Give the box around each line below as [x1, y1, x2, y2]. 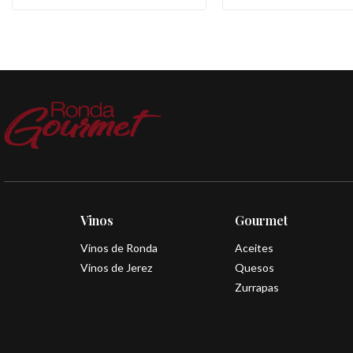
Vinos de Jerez [80, 260, 152, 274]
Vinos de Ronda [80, 240, 158, 255]
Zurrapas [234, 280, 279, 294]
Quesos [234, 260, 274, 274]
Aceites [234, 240, 273, 255]
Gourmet [234, 211, 288, 229]
